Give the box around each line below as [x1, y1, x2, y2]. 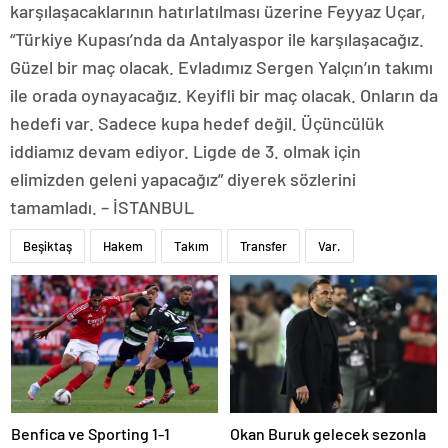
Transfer [240, 238, 287, 255]
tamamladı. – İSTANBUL [10, 196, 194, 219]
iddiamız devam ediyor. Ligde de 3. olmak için [10, 140, 361, 163]
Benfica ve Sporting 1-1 [11, 424, 170, 444]
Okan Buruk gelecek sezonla [230, 424, 426, 444]
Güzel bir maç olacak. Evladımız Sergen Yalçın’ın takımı [10, 56, 433, 79]
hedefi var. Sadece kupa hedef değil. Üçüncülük [10, 112, 384, 135]
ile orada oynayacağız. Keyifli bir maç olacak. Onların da [10, 84, 438, 107]
